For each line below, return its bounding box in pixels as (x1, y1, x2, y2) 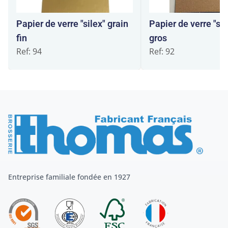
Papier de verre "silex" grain (16, 18, 128, 29)
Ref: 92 (149, 46, 175, 57)
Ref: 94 (16, 46, 42, 57)
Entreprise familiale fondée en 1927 (8, 172, 130, 182)
